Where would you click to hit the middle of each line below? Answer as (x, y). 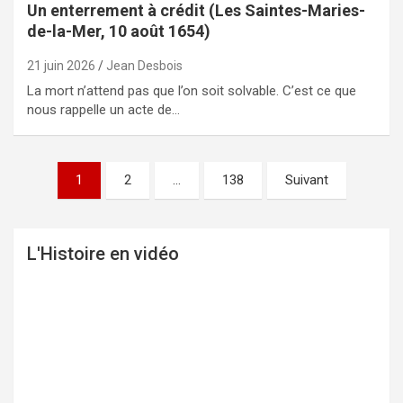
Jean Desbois (144, 65)
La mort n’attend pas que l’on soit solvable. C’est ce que (192, 90)
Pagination (61, 193)
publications (67, 244)
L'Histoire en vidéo (103, 253)
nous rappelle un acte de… (103, 109)
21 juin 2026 (61, 65)
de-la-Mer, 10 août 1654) (119, 31)
